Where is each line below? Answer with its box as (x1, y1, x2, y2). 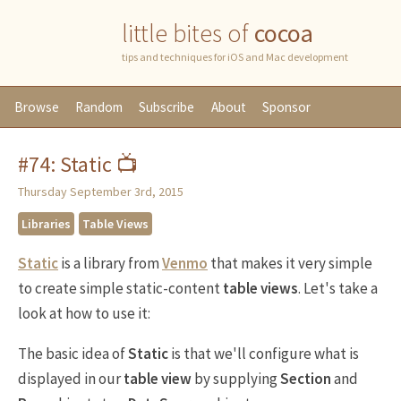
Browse (14, 98, 59, 115)
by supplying (192, 369, 280, 388)
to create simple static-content (18, 278, 223, 298)
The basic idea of (18, 344, 128, 363)
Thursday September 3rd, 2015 (18, 183, 183, 200)
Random (75, 98, 124, 115)
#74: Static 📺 (18, 150, 138, 178)
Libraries (21, 216, 71, 232)
